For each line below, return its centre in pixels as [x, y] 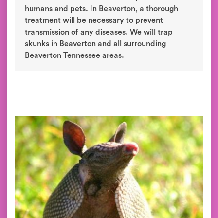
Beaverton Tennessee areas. [74, 55]
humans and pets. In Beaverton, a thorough [101, 9]
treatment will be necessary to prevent [94, 20]
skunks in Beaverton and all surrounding [95, 44]
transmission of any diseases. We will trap [99, 32]
